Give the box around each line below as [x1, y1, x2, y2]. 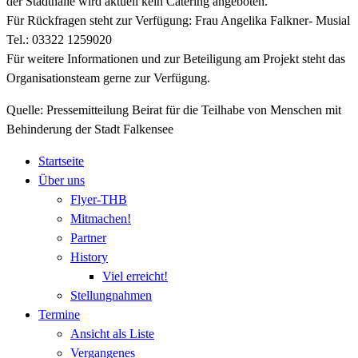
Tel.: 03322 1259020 [6, 33, 112, 47]
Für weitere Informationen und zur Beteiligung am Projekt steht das [6, 52, 345, 66]
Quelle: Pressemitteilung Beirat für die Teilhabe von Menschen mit [6, 103, 341, 117]
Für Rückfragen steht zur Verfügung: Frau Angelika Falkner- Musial [6, 14, 350, 28]
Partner [70, 231, 106, 245]
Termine [38, 308, 80, 322]
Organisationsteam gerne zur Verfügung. [6, 71, 210, 86]
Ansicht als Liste [70, 327, 154, 341]
